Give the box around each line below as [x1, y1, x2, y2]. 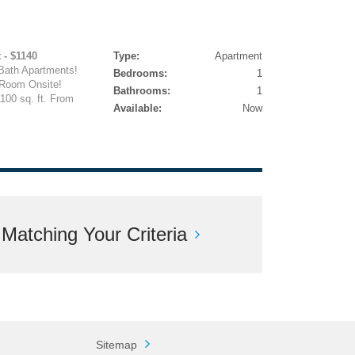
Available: [113, 102, 162, 114]
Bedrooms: [113, 67, 167, 79]
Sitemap [95, 338, 137, 351]
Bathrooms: [113, 85, 170, 97]
